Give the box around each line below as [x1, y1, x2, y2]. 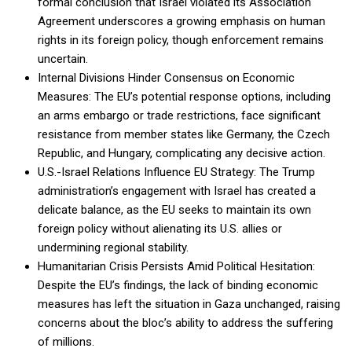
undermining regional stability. [38, 240, 189, 255]
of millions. [38, 335, 94, 350]
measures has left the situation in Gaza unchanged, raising [38, 297, 340, 312]
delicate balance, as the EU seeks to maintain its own [38, 203, 311, 218]
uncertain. [38, 52, 88, 67]
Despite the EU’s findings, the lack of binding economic [38, 278, 318, 293]
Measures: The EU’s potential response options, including [38, 90, 331, 104]
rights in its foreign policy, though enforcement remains [38, 33, 324, 48]
